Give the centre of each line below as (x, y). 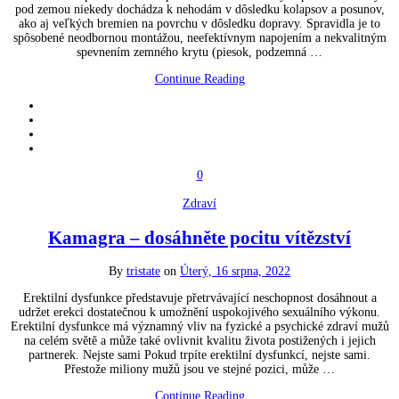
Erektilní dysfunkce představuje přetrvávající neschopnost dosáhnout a (199, 298)
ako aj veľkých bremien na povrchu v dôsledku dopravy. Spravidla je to (199, 24)
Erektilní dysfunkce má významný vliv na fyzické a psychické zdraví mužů (199, 327)
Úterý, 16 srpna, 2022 (235, 272)
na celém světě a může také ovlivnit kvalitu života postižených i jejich (199, 341)
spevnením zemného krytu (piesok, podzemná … (199, 53)
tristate (143, 272)
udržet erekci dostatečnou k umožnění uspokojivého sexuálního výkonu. (199, 313)
